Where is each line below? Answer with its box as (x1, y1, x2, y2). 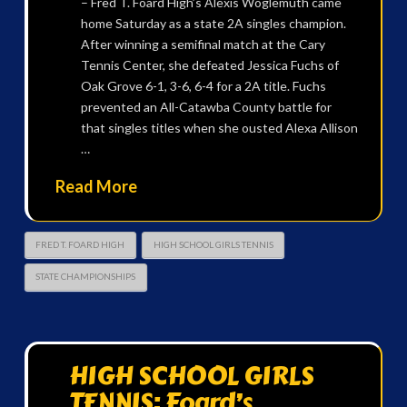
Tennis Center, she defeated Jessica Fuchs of (80, 56, 339, 73)
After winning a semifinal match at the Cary (80, 35, 325, 52)
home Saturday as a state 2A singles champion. (80, 15, 346, 31)
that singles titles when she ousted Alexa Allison (80, 119, 358, 135)
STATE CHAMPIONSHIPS (35, 271, 136, 283)
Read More (55, 175, 137, 196)
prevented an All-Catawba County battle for (80, 98, 332, 114)
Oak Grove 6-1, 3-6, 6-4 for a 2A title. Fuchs (80, 77, 326, 94)
